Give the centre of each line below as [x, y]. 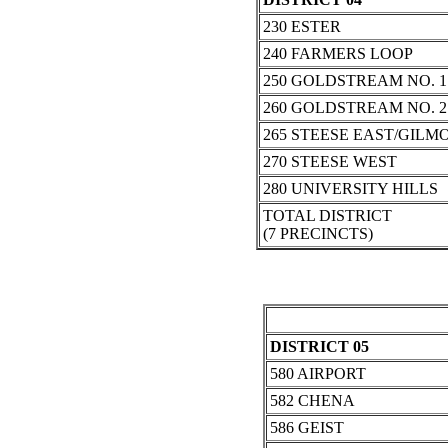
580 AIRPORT [317, 374]
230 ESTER [302, 27]
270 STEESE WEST [330, 162]
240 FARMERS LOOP [338, 54]
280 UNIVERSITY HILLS [350, 189]
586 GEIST [306, 428]
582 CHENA [312, 401]
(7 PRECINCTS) [318, 234]
